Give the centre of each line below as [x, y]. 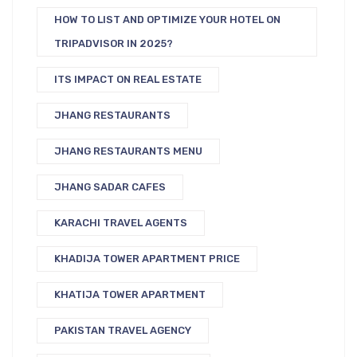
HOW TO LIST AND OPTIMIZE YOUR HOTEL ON [167, 20]
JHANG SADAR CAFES [110, 187]
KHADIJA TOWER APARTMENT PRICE [147, 259]
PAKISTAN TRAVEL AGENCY [123, 330]
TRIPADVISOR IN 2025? [114, 43]
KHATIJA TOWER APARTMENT [130, 294]
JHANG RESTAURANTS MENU [128, 151]
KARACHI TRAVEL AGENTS [121, 223]
